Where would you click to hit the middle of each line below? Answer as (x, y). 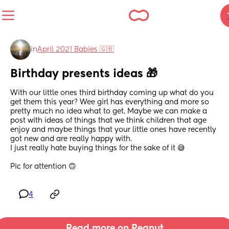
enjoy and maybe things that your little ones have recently (113, 130)
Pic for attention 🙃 (43, 167)
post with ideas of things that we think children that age (108, 121)
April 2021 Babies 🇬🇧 (76, 50)
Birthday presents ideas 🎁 (84, 74)
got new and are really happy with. (71, 139)
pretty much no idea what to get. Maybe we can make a (109, 112)
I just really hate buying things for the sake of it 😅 (98, 148)
